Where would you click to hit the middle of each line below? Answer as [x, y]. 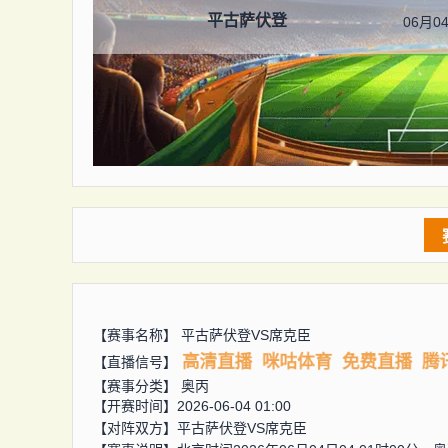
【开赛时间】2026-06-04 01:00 [192, 406]
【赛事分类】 [137, 386]
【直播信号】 [135, 361]
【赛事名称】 [137, 335]
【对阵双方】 [135, 428]
